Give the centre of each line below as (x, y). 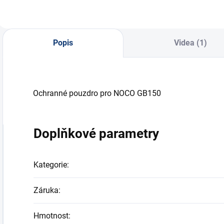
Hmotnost (51, 216)
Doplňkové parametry (96, 134)
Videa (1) (190, 43)
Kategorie (50, 165)
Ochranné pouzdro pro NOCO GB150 (97, 93)
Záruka (46, 190)
